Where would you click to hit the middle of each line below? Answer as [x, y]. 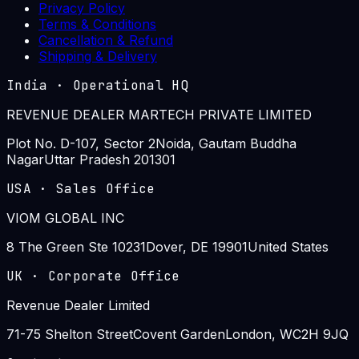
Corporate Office [114, 276]
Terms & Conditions [97, 24]
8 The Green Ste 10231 [76, 246]
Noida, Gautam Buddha [226, 143]
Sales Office [105, 188]
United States [288, 246]
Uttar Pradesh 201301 [110, 159]
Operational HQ [131, 85]
